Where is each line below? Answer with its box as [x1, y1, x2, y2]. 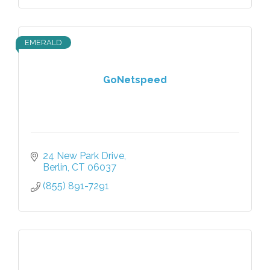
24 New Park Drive [43, 150, 124, 162]
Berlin [43, 162, 67, 174]
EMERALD [25, 38, 62, 48]
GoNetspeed [103, 74, 167, 86]
